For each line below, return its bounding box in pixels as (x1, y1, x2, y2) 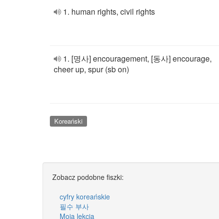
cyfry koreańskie (60, 191, 110, 201)
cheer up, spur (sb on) (54, 64, 129, 75)
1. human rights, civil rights (63, 6, 155, 17)
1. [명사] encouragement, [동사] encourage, (63, 53, 212, 64)
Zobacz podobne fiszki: (52, 172, 124, 182)
